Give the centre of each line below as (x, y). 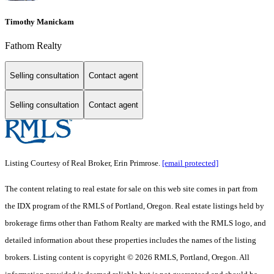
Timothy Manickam (39, 21)
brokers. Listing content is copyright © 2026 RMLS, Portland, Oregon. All (127, 257)
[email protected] (190, 163)
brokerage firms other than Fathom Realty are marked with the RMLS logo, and (135, 223)
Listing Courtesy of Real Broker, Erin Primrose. (83, 163)
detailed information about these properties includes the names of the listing (131, 240)
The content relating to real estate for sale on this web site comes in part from (131, 189)
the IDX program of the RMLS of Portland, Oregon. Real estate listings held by (135, 206)
